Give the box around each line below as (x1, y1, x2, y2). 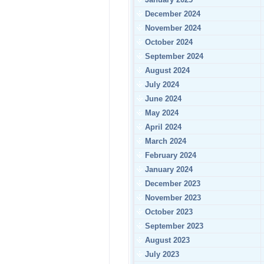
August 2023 (143, 236, 190, 245)
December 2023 (143, 179, 200, 188)
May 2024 (143, 108, 179, 117)
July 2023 (143, 250, 179, 259)
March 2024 (143, 137, 186, 146)
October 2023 (143, 207, 193, 216)
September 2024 (143, 52, 203, 61)
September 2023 (143, 222, 203, 230)
